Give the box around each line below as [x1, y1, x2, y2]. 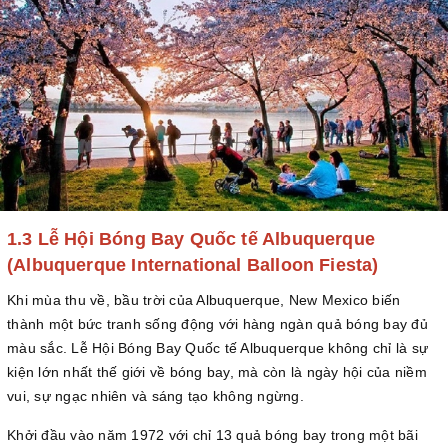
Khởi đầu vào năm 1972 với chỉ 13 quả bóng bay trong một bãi [7, 427, 418, 444]
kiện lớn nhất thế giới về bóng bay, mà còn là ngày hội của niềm [7, 364, 427, 381]
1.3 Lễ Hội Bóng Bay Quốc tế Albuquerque [7, 229, 376, 250]
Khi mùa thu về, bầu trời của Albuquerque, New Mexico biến [7, 292, 401, 309]
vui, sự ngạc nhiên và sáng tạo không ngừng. [7, 388, 304, 405]
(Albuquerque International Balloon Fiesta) [7, 255, 384, 276]
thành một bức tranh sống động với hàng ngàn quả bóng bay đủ [7, 316, 428, 333]
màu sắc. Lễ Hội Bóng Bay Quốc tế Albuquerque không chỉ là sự [7, 340, 428, 357]
